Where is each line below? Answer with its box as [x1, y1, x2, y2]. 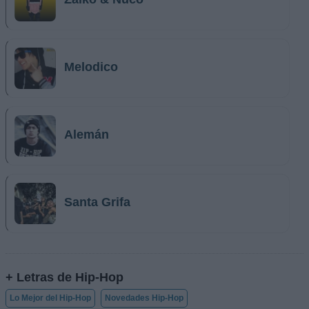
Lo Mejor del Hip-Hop [10, 292, 91, 303]
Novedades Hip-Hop [105, 292, 183, 303]
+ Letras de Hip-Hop [6, 269, 123, 284]
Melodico [64, 60, 118, 74]
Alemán [64, 128, 109, 142]
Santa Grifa [64, 195, 130, 210]
